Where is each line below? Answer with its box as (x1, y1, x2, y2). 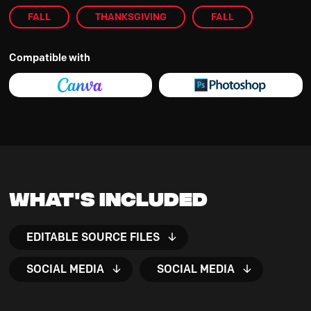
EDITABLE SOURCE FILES (26, 230, 160, 244)
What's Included (8, 185, 208, 208)
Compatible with (8, 51, 90, 64)
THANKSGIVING (94, 10, 167, 23)
